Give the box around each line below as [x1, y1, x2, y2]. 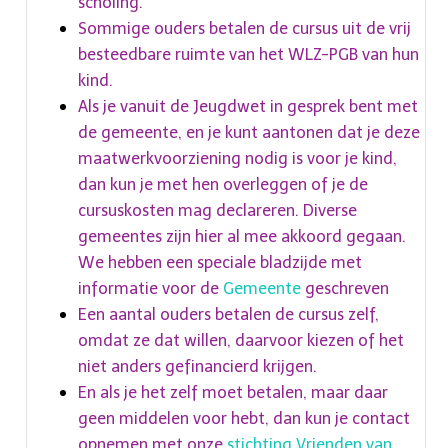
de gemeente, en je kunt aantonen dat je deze [78, 123, 420, 142]
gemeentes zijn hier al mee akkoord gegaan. [78, 227, 406, 246]
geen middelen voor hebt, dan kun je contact [78, 409, 410, 428]
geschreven [301, 279, 389, 298]
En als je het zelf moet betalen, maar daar [78, 383, 388, 402]
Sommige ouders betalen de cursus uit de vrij [78, 19, 411, 38]
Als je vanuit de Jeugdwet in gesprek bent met [78, 97, 418, 116]
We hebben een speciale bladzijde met [78, 253, 362, 272]
